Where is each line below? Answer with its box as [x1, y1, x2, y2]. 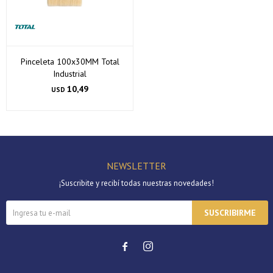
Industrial [53, 68, 87, 79]
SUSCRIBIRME [204, 207, 256, 218]
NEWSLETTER [107, 160, 166, 172]
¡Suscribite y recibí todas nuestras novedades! [59, 178, 214, 188]
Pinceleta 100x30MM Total [20, 56, 119, 67]
